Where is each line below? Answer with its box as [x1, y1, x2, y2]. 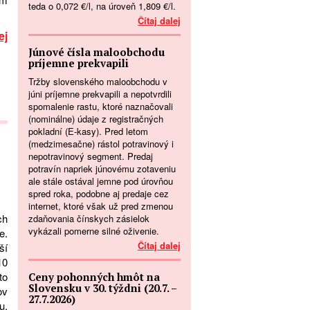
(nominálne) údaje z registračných [28, 111, 163, 125]
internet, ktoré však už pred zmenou [28, 199, 173, 212]
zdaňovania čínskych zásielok [28, 211, 149, 225]
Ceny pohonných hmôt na [28, 269, 160, 284]
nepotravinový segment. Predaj [28, 149, 153, 163]
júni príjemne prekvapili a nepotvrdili [28, 86, 172, 100]
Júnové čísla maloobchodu [28, 44, 165, 59]
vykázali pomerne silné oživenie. [28, 224, 159, 237]
